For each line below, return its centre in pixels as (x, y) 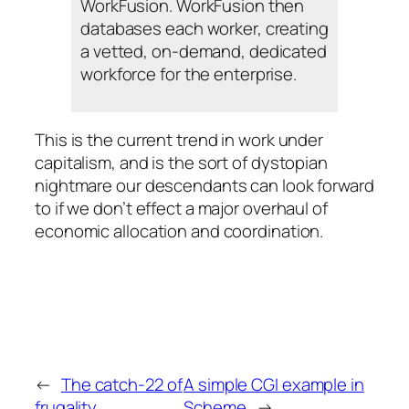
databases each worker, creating (204, 29)
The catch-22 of (121, 385)
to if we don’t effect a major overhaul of (181, 209)
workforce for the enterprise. (189, 74)
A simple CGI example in (274, 385)
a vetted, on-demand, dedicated (204, 52)
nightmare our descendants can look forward (204, 186)
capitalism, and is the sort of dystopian (181, 163)
